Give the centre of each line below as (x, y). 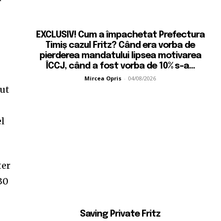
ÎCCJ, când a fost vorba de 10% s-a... (120, 66)
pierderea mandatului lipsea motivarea (120, 55)
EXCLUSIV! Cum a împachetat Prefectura (120, 35)
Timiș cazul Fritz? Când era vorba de (120, 45)
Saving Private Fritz (120, 214)
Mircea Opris (103, 78)
